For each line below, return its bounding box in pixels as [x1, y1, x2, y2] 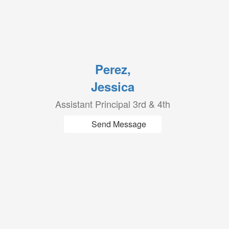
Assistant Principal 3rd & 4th [55, 97, 171, 110]
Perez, [95, 60, 131, 78]
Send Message [91, 118, 147, 130]
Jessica [91, 78, 135, 95]
